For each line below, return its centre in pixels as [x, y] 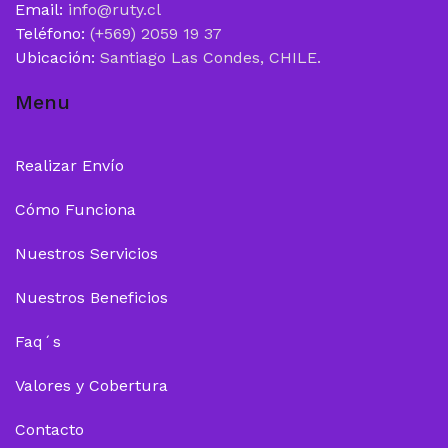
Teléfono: [50, 34]
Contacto [49, 430]
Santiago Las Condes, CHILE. [210, 58]
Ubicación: [55, 58]
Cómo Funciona [75, 210]
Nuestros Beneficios [91, 298]
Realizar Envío [69, 166]
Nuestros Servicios [86, 254]
